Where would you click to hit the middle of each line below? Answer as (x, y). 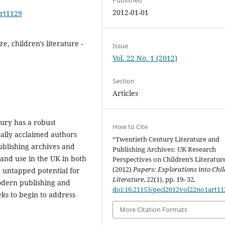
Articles (126, 93)
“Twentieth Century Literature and (166, 139)
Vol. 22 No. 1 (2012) (145, 58)
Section (124, 81)
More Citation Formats (154, 210)
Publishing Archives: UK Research (164, 149)
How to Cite (130, 127)
